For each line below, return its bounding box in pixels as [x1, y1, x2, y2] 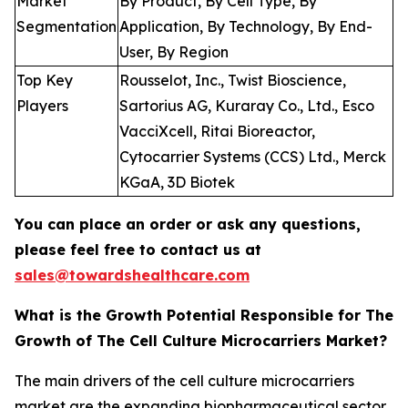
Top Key [16, 71, 73, 90]
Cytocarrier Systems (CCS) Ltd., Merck [119, 148, 386, 167]
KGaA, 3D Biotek [119, 173, 235, 192]
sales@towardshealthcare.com [15, 266, 250, 285]
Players [16, 97, 68, 116]
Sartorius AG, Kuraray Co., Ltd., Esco [119, 97, 374, 116]
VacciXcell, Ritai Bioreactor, [119, 122, 315, 141]
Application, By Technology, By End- [119, 17, 372, 36]
